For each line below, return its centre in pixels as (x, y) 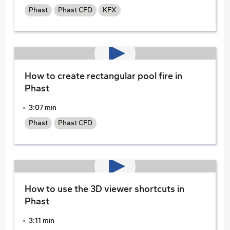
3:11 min (42, 221)
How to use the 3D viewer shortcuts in (104, 189)
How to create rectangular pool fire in (103, 76)
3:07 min (43, 108)
